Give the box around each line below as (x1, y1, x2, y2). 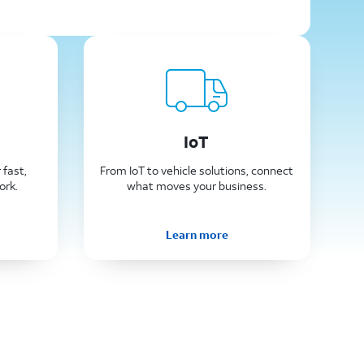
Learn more (165, 226, 228, 242)
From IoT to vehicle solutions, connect (100, 162, 294, 179)
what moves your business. (127, 178, 267, 194)
